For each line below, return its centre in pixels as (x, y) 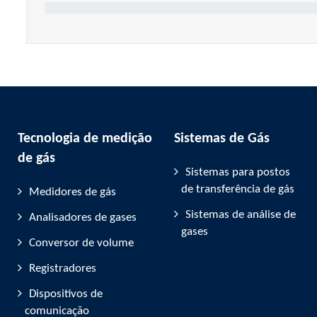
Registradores (63, 269)
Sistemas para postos (238, 172)
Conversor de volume (81, 243)
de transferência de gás (238, 189)
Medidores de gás (73, 192)
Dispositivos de (66, 294)
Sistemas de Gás (222, 139)
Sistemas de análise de (241, 215)
